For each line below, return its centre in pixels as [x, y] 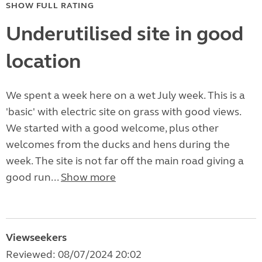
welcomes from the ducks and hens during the [118, 145]
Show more [88, 177]
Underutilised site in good [125, 34]
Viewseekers [36, 238]
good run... [33, 177]
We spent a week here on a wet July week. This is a [125, 96]
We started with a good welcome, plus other [112, 128]
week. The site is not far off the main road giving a [125, 161]
